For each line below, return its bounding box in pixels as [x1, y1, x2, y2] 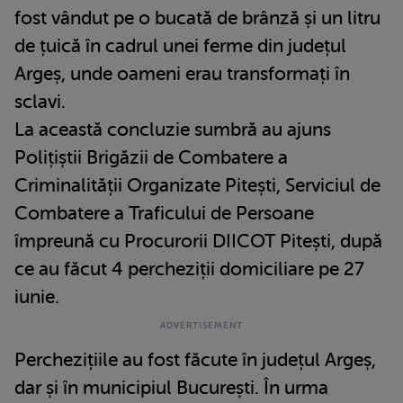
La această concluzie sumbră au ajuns [14, 118, 331, 140]
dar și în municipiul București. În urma [14, 376, 328, 399]
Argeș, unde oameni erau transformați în [14, 62, 350, 85]
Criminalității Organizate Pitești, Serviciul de [14, 174, 381, 196]
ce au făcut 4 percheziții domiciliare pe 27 [14, 257, 364, 280]
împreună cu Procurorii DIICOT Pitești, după [14, 229, 382, 252]
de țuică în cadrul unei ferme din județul [14, 34, 346, 57]
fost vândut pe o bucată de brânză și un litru [14, 6, 381, 29]
